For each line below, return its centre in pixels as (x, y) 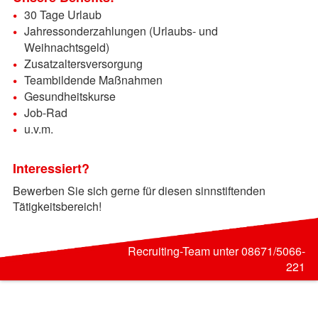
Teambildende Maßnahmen (93, 79)
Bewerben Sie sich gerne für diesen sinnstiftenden (139, 190)
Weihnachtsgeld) (66, 47)
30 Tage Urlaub (62, 14)
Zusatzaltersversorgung (83, 63)
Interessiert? (51, 168)
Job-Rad (45, 112)
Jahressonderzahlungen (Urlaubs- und (121, 31)
